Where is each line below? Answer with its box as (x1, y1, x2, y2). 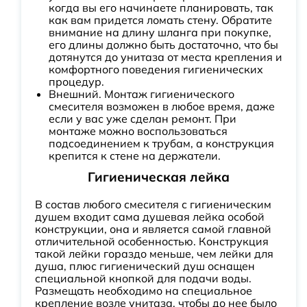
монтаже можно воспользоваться (49, 124, 228, 138)
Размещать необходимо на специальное (35, 284, 252, 297)
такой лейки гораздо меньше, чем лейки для (35, 247, 273, 260)
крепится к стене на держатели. (49, 149, 221, 162)
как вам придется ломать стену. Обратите (49, 13, 272, 27)
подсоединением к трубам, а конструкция (49, 136, 274, 150)
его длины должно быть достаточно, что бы (49, 38, 278, 51)
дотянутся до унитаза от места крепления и (49, 50, 282, 64)
